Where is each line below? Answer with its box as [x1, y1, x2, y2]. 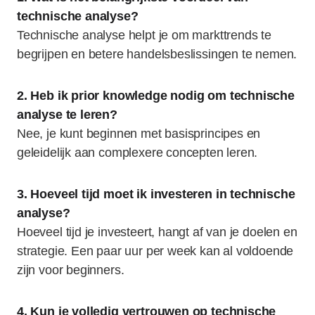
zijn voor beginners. [17, 263, 124, 277]
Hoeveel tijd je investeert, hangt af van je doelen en [17, 225, 297, 239]
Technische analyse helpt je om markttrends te [17, 28, 271, 42]
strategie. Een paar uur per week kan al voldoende [17, 244, 294, 258]
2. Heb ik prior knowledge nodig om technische [17, 89, 295, 103]
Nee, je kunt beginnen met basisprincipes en [17, 127, 261, 141]
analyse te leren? [17, 108, 117, 122]
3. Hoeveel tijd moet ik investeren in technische [17, 187, 295, 201]
